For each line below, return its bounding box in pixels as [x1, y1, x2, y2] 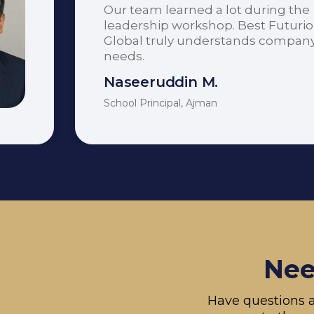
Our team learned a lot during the [104, 2, 310, 17]
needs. [104, 48, 144, 63]
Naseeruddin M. [104, 73, 219, 90]
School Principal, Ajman [104, 96, 217, 109]
